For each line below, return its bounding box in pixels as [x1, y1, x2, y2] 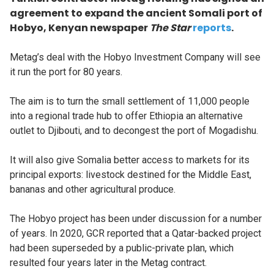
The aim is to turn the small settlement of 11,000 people [10, 95, 250, 108]
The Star [150, 21, 191, 35]
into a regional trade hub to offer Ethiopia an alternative [10, 110, 243, 122]
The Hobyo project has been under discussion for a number [10, 213, 262, 225]
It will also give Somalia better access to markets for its [10, 154, 250, 166]
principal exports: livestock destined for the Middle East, [10, 169, 251, 181]
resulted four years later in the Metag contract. [10, 257, 207, 269]
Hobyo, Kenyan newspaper [10, 21, 150, 35]
